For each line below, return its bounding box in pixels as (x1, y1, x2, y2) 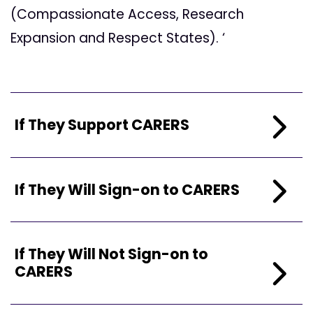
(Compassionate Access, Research (10, 5, 244, 24)
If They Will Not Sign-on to (15, 244, 208, 265)
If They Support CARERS (15, 115, 189, 136)
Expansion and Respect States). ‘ (10, 29, 225, 48)
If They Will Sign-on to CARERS (15, 179, 240, 200)
